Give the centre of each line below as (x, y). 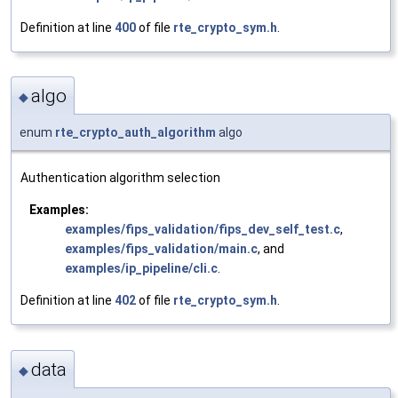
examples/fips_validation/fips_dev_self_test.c (203, 230)
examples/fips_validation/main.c (161, 249)
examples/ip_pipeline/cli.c (141, 269)
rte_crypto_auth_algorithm (135, 133)
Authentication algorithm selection (120, 178)
